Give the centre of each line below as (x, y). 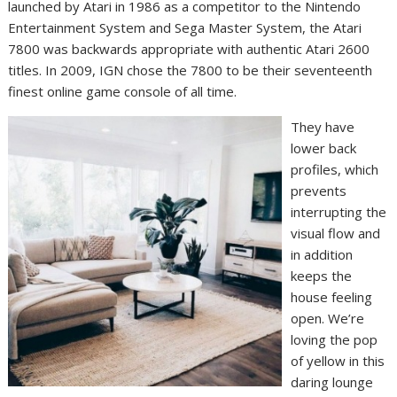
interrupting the (339, 212)
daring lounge (332, 382)
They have (323, 127)
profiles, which (335, 170)
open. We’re (328, 319)
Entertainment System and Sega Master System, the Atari (185, 28)
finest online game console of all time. (123, 92)
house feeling (332, 297)
